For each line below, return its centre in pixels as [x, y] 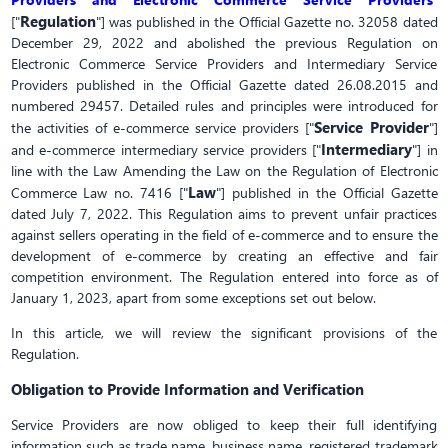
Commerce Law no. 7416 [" [99, 192]
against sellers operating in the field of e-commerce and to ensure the [224, 234]
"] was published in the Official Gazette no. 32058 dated [266, 21]
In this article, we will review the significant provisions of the [224, 332]
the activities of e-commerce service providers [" [162, 127]
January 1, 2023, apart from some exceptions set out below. [193, 297]
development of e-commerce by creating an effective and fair [224, 255]
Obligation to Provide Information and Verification [187, 389]
